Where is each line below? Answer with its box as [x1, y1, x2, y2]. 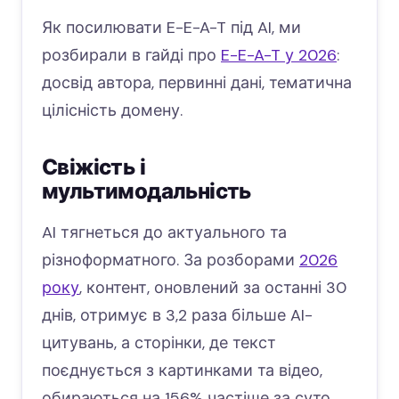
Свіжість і [42, 153, 145, 182]
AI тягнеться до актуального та [42, 222, 287, 244]
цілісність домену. [42, 100, 183, 122]
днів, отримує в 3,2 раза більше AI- [42, 305, 313, 327]
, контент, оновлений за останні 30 [79, 277, 346, 299]
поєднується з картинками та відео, [42, 360, 322, 382]
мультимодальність [42, 177, 251, 206]
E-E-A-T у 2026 [221, 45, 337, 67]
